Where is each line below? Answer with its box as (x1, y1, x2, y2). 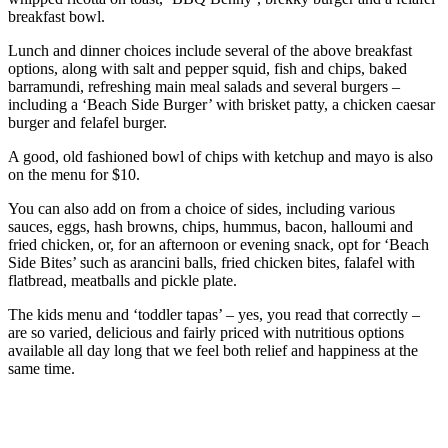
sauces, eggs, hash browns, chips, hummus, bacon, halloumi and (8, 218, 413, 236)
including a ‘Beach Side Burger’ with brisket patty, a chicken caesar (8, 96, 435, 114)
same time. (8, 360, 75, 378)
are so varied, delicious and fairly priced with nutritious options (8, 324, 404, 342)
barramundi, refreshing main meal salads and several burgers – (8, 78, 400, 96)
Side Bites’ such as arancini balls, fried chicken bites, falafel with (8, 254, 415, 272)
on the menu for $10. (8, 166, 140, 184)
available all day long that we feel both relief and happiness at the (8, 342, 418, 360)
